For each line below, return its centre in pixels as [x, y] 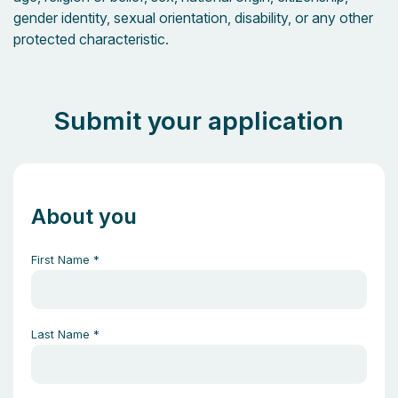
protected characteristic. [91, 39]
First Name [60, 259]
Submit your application [199, 121]
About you [84, 216]
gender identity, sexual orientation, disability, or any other [193, 18]
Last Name [60, 334]
